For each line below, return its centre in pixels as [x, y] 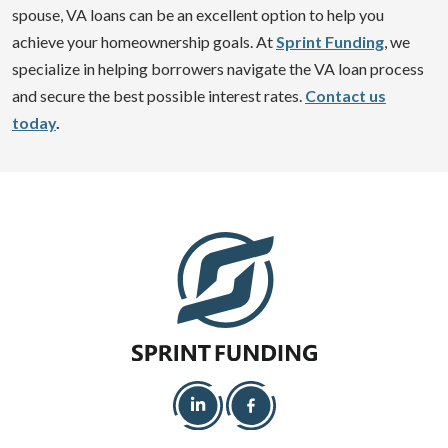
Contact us [345, 95]
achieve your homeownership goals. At [144, 41]
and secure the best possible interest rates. [158, 95]
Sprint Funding [330, 41]
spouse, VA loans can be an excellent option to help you [198, 14]
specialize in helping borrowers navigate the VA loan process [218, 68]
